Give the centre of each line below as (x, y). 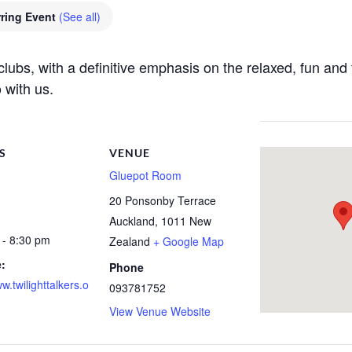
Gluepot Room (146, 175)
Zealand (130, 242)
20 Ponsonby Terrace (163, 201)
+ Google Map (189, 242)
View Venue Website (160, 312)
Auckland (132, 221)
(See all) (80, 16)
